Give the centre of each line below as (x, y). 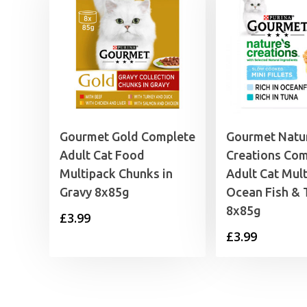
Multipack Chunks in (116, 174)
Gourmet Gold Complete (127, 137)
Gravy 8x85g (95, 192)
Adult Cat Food (102, 155)
